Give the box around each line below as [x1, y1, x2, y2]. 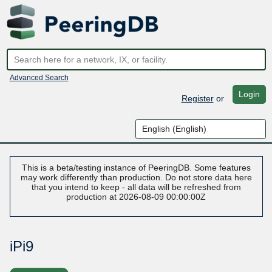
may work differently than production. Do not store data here [20, 172, 252, 183]
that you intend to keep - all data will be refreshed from [31, 182, 241, 192]
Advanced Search [9, 73, 69, 82]
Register [181, 93, 214, 103]
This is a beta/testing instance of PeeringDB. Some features [21, 163, 251, 173]
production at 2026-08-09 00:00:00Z [66, 192, 206, 202]
